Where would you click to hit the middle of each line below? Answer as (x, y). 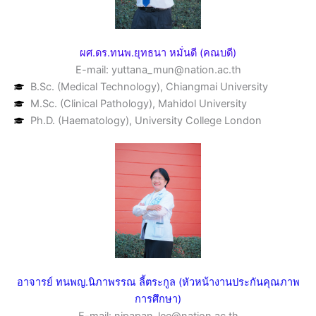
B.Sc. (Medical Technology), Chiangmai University (149, 86)
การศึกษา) (158, 299)
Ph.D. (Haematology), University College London (146, 120)
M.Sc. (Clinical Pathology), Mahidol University (138, 103)
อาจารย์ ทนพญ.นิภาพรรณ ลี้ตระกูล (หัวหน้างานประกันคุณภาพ (158, 282)
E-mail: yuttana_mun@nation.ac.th (158, 69)
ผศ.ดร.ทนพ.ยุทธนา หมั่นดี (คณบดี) (158, 53)
